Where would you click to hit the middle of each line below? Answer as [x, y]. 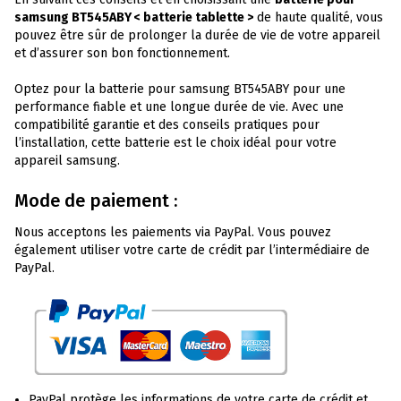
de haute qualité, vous [318, 17]
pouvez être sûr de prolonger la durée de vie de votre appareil [197, 35]
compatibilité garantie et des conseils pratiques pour [167, 124]
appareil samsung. [67, 160]
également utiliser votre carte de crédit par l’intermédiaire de [192, 250]
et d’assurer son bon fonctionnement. [122, 53]
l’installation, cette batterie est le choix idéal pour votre [175, 142]
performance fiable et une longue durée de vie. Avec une [179, 107]
